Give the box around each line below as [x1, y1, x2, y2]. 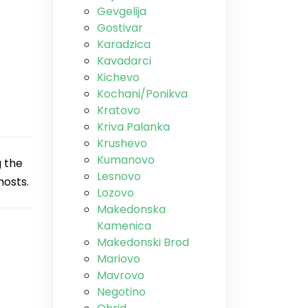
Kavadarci [97, 53, 151, 69]
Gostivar [97, 20, 143, 36]
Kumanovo [97, 152, 155, 168]
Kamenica [97, 218, 151, 234]
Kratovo [97, 102, 140, 118]
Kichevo [97, 69, 140, 85]
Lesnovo [97, 168, 141, 184]
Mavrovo [97, 267, 144, 283]
